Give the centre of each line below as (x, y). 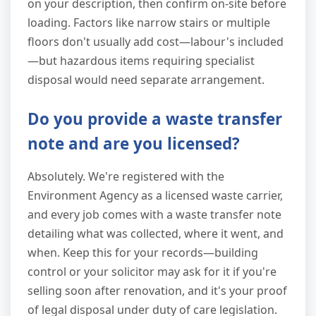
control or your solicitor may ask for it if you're (152, 272)
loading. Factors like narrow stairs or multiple (149, 23)
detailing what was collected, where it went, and (156, 234)
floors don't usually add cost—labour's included (156, 42)
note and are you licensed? (134, 144)
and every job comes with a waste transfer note (154, 215)
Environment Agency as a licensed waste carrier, (155, 196)
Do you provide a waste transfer (155, 119)
